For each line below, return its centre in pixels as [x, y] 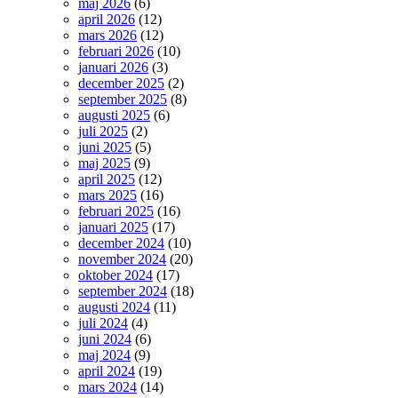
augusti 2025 [114, 115]
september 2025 [123, 99]
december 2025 [121, 83]
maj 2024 [104, 354]
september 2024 [123, 291]
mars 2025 [107, 195]
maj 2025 [104, 163]
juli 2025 [103, 131]
